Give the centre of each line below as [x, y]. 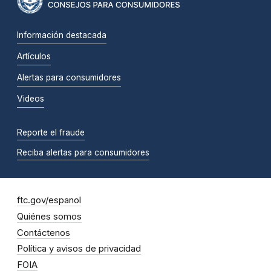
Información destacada [62, 35]
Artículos [34, 57]
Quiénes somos [49, 216]
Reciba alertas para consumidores [83, 153]
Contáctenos [44, 233]
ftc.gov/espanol [49, 201]
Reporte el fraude [51, 133]
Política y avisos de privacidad [79, 249]
